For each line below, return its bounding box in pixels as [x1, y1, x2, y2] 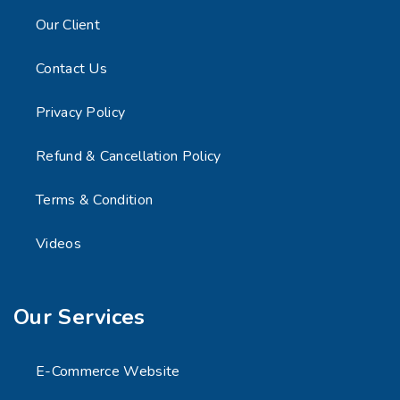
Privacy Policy [36, 103, 126, 123]
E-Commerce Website [36, 362, 180, 382]
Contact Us [36, 59, 107, 79]
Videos [36, 234, 81, 254]
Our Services [13, 303, 146, 332]
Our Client [36, 15, 100, 36]
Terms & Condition [36, 190, 154, 211]
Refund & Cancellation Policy [36, 146, 221, 167]
